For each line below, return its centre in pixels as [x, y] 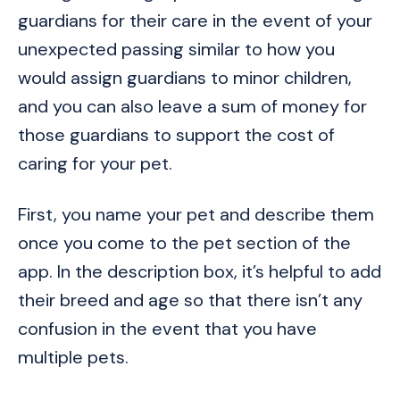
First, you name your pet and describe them [196, 215]
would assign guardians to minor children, [185, 78]
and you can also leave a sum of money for [192, 107]
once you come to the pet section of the [184, 243]
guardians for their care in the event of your [195, 21]
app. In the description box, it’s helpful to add [200, 272]
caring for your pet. [95, 164]
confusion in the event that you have [167, 329]
